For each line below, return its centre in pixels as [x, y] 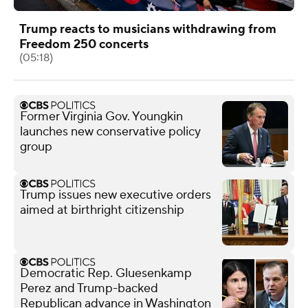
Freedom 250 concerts [84, 44]
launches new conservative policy [110, 131]
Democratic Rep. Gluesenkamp [106, 273]
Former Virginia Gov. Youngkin [101, 116]
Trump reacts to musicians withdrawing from [148, 29]
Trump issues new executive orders [115, 195]
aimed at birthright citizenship [102, 210]
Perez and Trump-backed [89, 288]
